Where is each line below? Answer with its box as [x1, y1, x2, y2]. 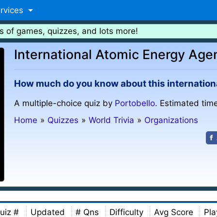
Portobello [115, 98, 155, 108]
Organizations [144, 115, 199, 125]
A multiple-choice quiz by [14, 98, 115, 108]
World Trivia [89, 115, 135, 125]
